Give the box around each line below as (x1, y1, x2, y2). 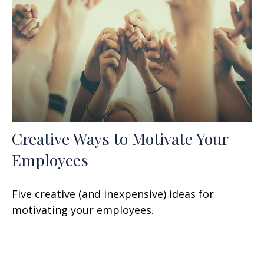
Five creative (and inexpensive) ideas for (12, 186, 214, 201)
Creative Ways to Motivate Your (12, 127, 228, 149)
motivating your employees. (12, 202, 154, 217)
